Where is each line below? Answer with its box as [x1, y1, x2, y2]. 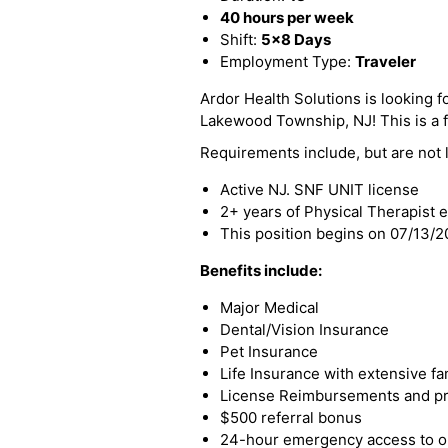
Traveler [355, 52, 416, 71]
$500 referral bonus [220, 408, 362, 427]
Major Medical [220, 298, 319, 317]
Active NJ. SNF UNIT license [220, 180, 419, 199]
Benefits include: [200, 261, 322, 280]
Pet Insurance [220, 342, 318, 361]
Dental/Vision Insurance [220, 320, 389, 339]
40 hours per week [220, 8, 354, 27]
